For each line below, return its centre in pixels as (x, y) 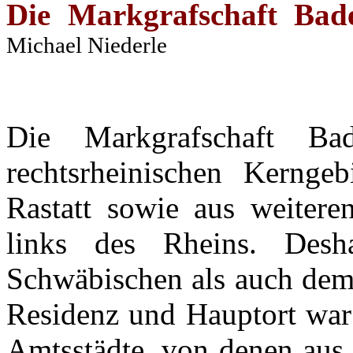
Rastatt (49, 208)
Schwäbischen (95, 279)
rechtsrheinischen (114, 173)
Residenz (63, 314)
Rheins (206, 243)
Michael (47, 45)
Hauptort (241, 314)
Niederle (127, 45)
